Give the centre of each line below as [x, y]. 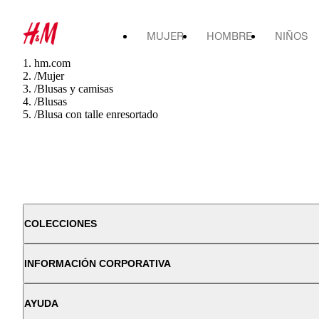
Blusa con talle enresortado [98, 114]
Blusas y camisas [75, 89]
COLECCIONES [61, 224]
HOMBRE [229, 36]
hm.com [52, 63]
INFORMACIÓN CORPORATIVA [98, 263]
